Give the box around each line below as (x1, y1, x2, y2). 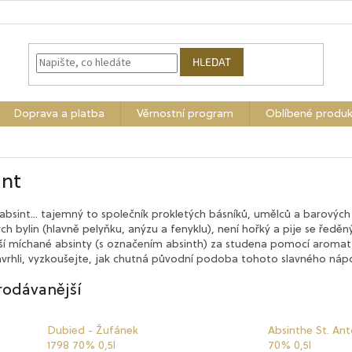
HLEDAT (192, 55, 232, 69)
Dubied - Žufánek (47, 325, 138, 337)
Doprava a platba (13, 108, 104, 119)
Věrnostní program (137, 108, 233, 119)
